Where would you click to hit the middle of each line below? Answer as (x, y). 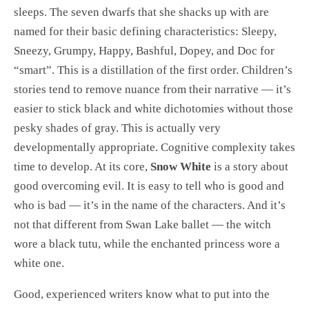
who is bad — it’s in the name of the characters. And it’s (150, 206)
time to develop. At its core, (82, 167)
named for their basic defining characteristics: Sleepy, (145, 32)
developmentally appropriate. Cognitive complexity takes (154, 148)
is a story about (250, 167)
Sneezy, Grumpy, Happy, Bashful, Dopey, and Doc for (144, 51)
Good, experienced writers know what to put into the (142, 295)
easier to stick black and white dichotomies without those (153, 109)
